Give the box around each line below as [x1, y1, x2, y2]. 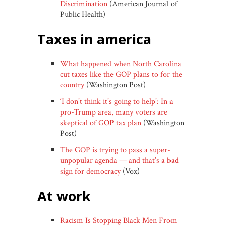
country [60, 80, 84, 91]
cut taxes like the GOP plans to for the [60, 69, 182, 80]
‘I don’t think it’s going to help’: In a [60, 96, 173, 107]
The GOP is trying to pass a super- [60, 145, 171, 156]
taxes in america [46, 30, 151, 49]
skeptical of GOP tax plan [60, 118, 141, 129]
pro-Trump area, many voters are [60, 107, 167, 118]
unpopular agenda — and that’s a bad [60, 155, 179, 166]
